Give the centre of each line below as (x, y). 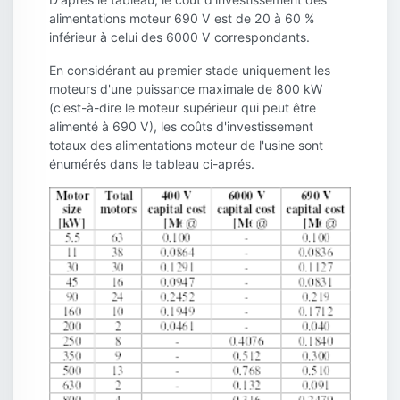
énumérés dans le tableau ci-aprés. (152, 164)
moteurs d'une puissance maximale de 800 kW (186, 89)
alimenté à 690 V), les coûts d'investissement (181, 127)
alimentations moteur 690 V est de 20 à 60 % (182, 19)
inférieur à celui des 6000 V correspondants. (179, 37)
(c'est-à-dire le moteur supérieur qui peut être (183, 108)
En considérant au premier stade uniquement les (190, 71)
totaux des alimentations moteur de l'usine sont (186, 146)
